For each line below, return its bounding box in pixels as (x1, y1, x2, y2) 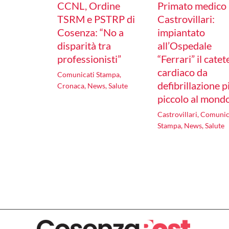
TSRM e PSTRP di (57, 13, 135, 26)
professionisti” (57, 53, 121, 65)
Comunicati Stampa (57, 70, 120, 79)
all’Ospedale (157, 39, 212, 52)
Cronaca (57, 81, 84, 90)
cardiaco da (157, 66, 208, 79)
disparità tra (57, 39, 111, 52)
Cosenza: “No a (57, 26, 124, 39)
